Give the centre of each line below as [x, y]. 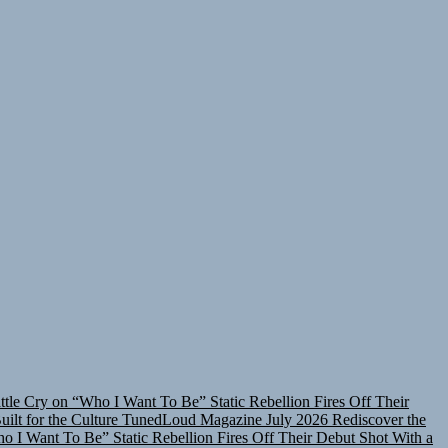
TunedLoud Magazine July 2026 [225, 419]
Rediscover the [379, 419]
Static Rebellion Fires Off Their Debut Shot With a [273, 437]
